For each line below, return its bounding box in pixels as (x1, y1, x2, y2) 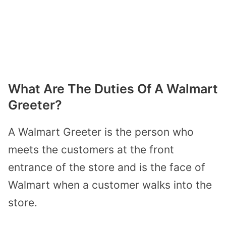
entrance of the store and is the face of (8, 161, 205, 174)
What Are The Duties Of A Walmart (8, 81, 218, 97)
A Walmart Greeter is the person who (8, 126, 194, 139)
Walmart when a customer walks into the (8, 179, 212, 192)
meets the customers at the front (8, 143, 174, 156)
